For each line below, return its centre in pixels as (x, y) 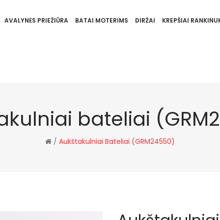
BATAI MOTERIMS (101, 20)
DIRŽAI (145, 20)
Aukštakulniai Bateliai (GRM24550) (117, 141)
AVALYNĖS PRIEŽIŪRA (36, 20)
